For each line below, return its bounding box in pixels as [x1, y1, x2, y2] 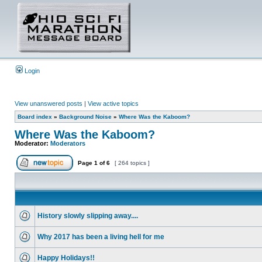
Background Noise [59, 113, 112, 120]
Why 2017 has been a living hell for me [37, 233, 164, 241]
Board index [18, 113, 52, 120]
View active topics [88, 100, 139, 107]
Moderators [50, 140, 85, 147]
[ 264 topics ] [113, 160, 151, 166]
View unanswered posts [15, 100, 82, 107]
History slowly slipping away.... [37, 212, 138, 220]
